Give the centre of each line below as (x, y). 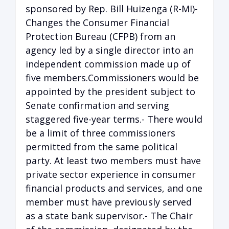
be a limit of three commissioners (100, 133)
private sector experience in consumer (111, 174)
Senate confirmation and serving (97, 105)
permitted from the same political (101, 147)
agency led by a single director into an (110, 50)
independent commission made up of (108, 64)
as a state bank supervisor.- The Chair (109, 216)
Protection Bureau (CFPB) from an (100, 36)
